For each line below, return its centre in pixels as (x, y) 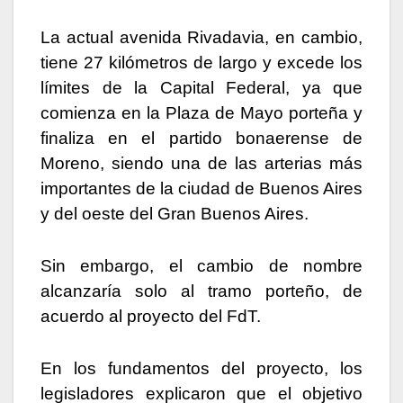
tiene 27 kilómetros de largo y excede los (201, 62)
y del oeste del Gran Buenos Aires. (175, 213)
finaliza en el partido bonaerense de (201, 138)
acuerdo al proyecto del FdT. (151, 316)
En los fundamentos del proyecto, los (201, 368)
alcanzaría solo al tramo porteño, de (201, 291)
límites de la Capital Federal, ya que (201, 87)
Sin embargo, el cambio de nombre (201, 265)
